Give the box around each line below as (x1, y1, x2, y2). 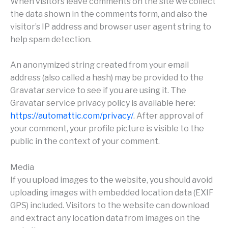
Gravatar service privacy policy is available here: (10, 98, 195, 108)
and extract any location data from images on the (10, 213, 200, 223)
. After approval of (133, 111, 204, 121)
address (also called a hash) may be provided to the (10, 73, 204, 83)
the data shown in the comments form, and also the (10, 9, 208, 19)
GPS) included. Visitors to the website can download (10, 200, 209, 210)
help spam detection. (10, 34, 92, 44)
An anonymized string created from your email (10, 60, 189, 70)
